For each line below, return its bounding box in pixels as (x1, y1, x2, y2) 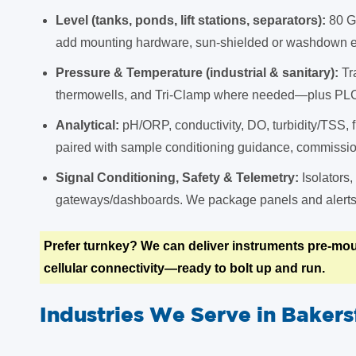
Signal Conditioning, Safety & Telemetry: (56, 171, 302, 184)
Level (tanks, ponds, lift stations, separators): (56, 14, 329, 27)
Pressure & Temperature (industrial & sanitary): (56, 66, 342, 79)
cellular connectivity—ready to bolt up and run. (44, 261, 325, 275)
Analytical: (56, 118, 122, 132)
